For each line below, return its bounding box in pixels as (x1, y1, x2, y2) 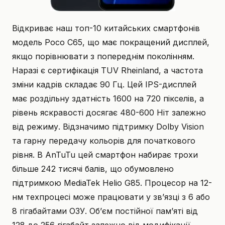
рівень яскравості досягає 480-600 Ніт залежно (12, 107, 206, 118)
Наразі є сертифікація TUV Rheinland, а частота (12, 65, 203, 75)
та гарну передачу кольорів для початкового (12, 135, 195, 146)
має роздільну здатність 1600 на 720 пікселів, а (12, 93, 204, 103)
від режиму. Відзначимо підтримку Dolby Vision (12, 121, 204, 132)
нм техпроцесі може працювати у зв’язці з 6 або (12, 191, 210, 202)
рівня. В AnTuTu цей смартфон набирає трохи (12, 149, 198, 160)
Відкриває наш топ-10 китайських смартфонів (12, 23, 200, 33)
